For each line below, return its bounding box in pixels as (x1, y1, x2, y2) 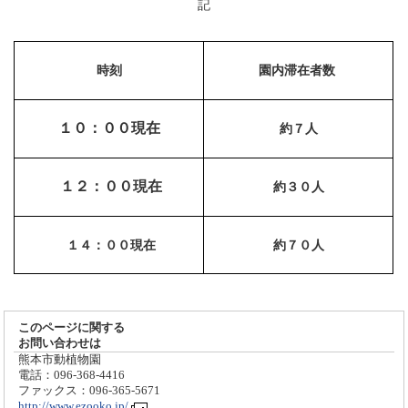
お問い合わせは (18, 336, 102, 350)
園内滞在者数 (258, 63, 339, 77)
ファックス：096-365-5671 (18, 383, 161, 397)
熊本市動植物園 (18, 352, 102, 366)
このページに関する (18, 321, 126, 334)
